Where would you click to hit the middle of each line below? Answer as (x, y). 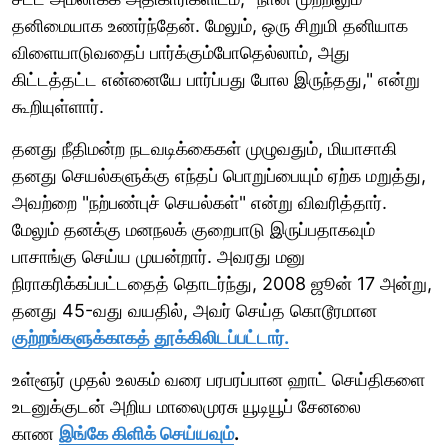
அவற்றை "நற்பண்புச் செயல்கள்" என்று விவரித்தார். (199, 202)
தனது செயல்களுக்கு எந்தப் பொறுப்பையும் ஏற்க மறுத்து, (219, 175)
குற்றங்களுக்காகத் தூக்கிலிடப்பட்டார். (150, 337)
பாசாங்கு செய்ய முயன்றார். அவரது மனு (158, 256)
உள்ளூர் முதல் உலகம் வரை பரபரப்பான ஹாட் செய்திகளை (218, 379)
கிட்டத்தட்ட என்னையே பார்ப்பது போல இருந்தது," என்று (216, 79)
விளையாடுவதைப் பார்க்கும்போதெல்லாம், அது (181, 52)
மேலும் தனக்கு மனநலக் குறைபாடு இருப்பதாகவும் (193, 229)
